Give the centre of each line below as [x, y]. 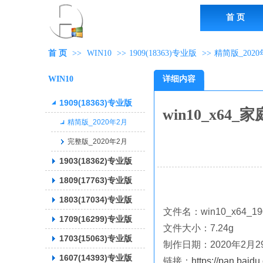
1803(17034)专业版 [96, 200]
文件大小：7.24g [198, 228]
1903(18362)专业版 [96, 161]
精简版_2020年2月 [97, 122]
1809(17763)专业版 [96, 180]
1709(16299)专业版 [96, 219]
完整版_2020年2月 [97, 141]
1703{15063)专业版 [96, 238]
